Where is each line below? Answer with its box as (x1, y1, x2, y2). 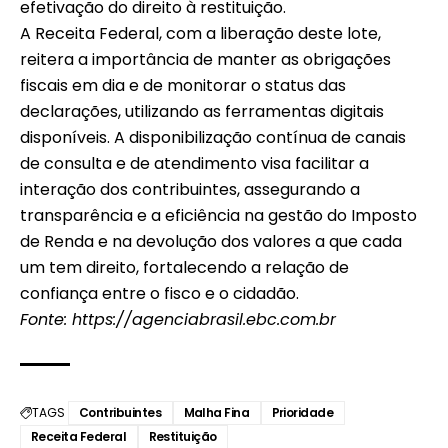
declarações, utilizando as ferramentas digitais (20, 99, 384, 123)
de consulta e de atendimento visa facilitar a (20, 151, 369, 175)
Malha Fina (183, 403, 250, 421)
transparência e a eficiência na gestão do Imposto (20, 203, 417, 227)
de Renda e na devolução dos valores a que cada (20, 229, 402, 253)
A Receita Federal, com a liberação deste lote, (20, 21, 381, 45)
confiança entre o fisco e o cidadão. (20, 281, 299, 305)
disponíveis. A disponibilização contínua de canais (20, 125, 406, 149)
